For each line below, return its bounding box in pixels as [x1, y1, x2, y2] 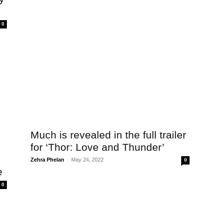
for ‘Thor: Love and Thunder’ [30, 141, 165, 153]
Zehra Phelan [30, 157, 64, 163]
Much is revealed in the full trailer [30, 129, 186, 140]
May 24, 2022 [71, 157, 104, 163]
